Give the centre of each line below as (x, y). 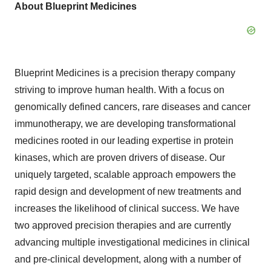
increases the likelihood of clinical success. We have (127, 208)
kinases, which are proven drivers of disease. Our (120, 158)
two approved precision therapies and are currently (123, 225)
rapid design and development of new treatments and (128, 191)
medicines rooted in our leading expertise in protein (124, 141)
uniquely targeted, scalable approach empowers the (125, 175)
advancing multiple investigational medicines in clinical (132, 242)
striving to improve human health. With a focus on (119, 90)
